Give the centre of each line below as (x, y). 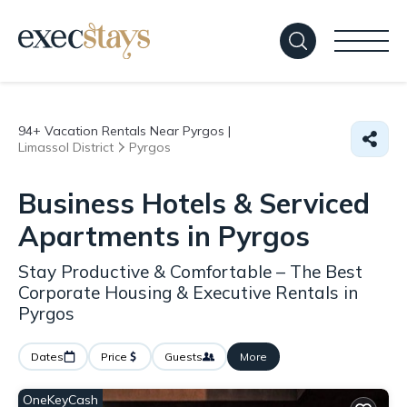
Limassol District (66, 147)
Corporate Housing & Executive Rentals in (188, 293)
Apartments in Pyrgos (164, 236)
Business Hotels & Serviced (194, 203)
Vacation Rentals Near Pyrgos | (136, 131)
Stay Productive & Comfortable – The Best (190, 272)
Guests (184, 357)
